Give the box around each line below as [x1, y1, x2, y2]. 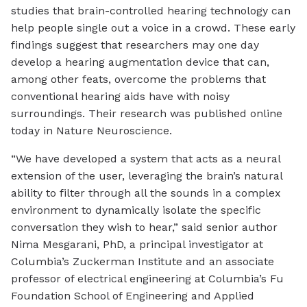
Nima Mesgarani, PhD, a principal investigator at [11, 238, 263, 251]
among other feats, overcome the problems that [11, 73, 266, 86]
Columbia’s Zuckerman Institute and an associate [11, 255, 274, 269]
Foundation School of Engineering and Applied [11, 289, 254, 303]
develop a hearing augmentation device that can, [11, 56, 269, 69]
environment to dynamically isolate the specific [11, 204, 261, 217]
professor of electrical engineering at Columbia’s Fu [11, 272, 284, 286]
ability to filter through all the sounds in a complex [11, 186, 281, 200]
